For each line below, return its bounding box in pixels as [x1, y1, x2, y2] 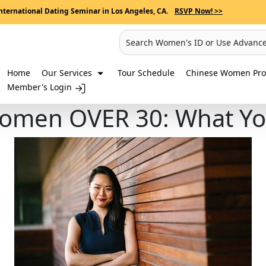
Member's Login [7, 81, 74, 93]
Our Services [42, 67, 94, 78]
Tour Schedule [118, 67, 175, 78]
